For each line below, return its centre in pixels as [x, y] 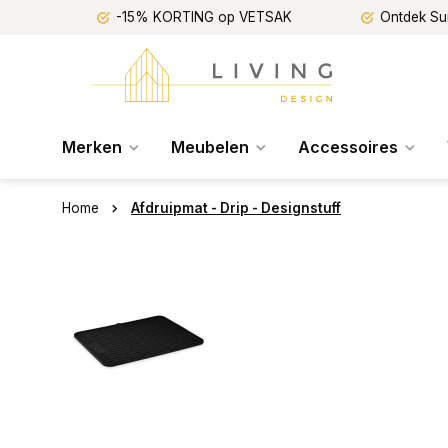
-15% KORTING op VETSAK [204, 17]
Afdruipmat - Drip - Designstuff [236, 208]
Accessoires [348, 147]
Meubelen [210, 147]
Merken [92, 147]
